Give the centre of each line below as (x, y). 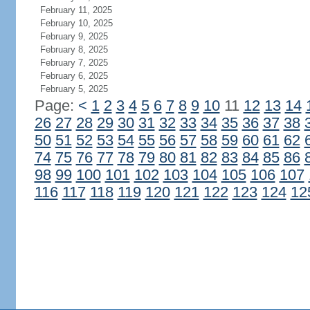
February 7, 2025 (74, 63)
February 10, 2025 (76, 23)
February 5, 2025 (74, 89)
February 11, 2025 (76, 10)
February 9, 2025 (74, 36)
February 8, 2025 (74, 49)
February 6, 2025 (74, 76)
